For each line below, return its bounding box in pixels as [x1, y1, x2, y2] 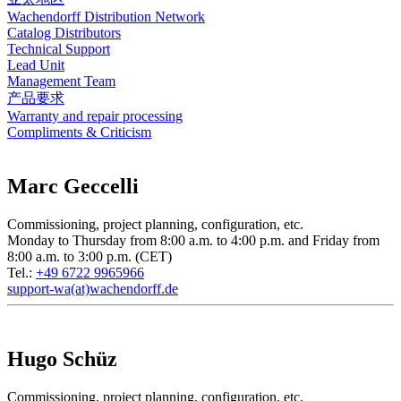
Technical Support [7, 41, 110, 56]
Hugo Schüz [7, 346, 117, 371]
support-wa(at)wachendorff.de [7, 280, 178, 296]
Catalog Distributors [7, 25, 121, 40]
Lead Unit [7, 57, 64, 73]
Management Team [7, 73, 115, 89]
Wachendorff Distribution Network [7, 9, 205, 24]
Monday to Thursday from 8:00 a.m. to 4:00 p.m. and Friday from [7, 232, 380, 248]
